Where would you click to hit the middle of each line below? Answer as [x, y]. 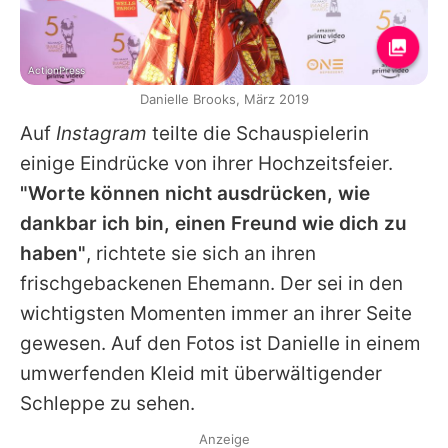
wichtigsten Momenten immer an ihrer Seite [216, 313]
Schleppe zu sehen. [107, 403]
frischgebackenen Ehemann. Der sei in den [211, 283]
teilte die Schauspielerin [258, 133]
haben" [53, 253]
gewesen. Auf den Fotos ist [143, 343]
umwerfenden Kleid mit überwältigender [201, 373]
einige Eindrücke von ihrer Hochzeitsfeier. [206, 163]
